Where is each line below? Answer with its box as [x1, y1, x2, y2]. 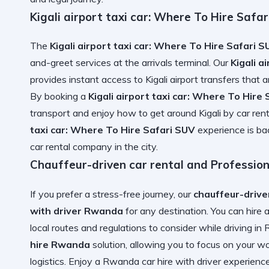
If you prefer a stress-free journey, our [30, 188, 193, 201]
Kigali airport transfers [145, 73, 240, 86]
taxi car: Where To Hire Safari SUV [30, 124, 195, 136]
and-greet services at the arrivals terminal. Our [30, 56, 231, 69]
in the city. [112, 141, 158, 153]
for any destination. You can [123, 205, 246, 217]
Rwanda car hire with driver [103, 255, 221, 268]
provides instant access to [30, 73, 145, 86]
